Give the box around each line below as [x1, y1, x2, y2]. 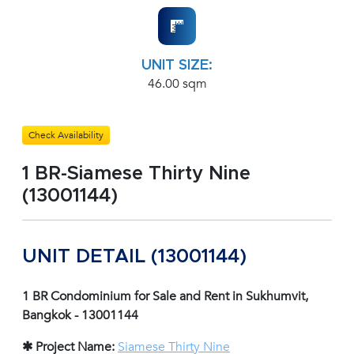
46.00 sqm [147, 75, 207, 93]
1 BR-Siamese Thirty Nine [22, 164, 250, 184]
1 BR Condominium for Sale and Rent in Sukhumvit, [22, 288, 308, 306]
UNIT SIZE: [141, 58, 213, 73]
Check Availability [28, 129, 104, 142]
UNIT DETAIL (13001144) [22, 247, 247, 267]
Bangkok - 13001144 [22, 307, 138, 325]
